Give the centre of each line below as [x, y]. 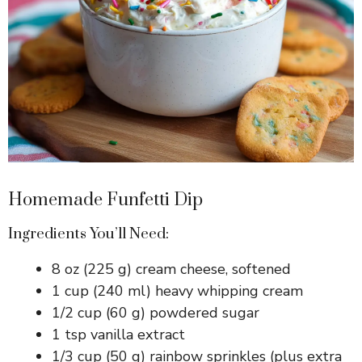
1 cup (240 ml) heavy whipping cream [177, 290]
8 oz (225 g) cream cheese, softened [171, 269]
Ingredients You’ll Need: [88, 234]
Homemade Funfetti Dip [105, 200]
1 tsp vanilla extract [118, 334]
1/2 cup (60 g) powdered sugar [156, 312]
